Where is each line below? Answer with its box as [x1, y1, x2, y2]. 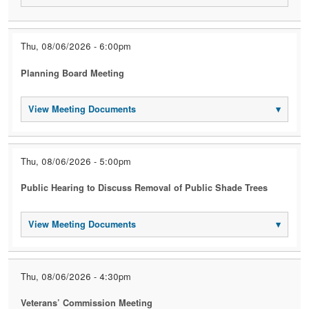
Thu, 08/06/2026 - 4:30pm [21, 269, 132, 283]
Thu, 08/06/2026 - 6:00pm [21, 39, 132, 53]
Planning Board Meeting [21, 66, 125, 79]
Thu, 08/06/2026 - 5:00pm [21, 154, 132, 168]
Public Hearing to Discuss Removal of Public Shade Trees [21, 181, 268, 195]
